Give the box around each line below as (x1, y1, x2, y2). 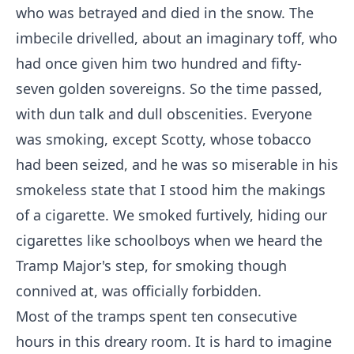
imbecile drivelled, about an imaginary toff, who (16, 28, 337, 47)
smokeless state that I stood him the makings (16, 180, 326, 199)
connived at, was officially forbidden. (16, 281, 262, 300)
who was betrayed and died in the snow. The (16, 3, 314, 22)
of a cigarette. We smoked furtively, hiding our (16, 205, 327, 224)
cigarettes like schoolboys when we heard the (16, 231, 322, 250)
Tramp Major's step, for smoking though (16, 256, 287, 275)
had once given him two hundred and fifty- (16, 54, 302, 73)
